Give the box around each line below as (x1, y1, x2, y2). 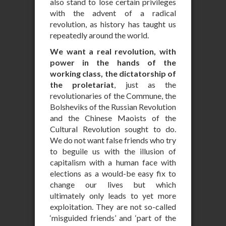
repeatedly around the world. (50, 30, 149, 40)
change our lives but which (50, 180, 176, 189)
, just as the (114, 80, 176, 89)
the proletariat (50, 80, 115, 89)
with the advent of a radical (50, 8, 176, 18)
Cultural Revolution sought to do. (50, 124, 176, 134)
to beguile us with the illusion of (50, 146, 176, 156)
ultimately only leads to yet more (50, 191, 176, 200)
